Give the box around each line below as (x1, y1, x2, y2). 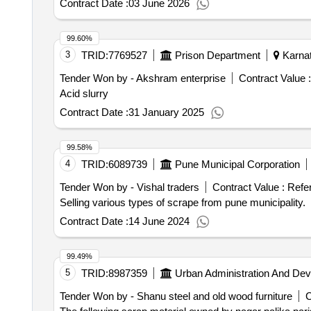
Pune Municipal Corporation (174, 158, 300, 170)
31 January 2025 (128, 106, 204, 118)
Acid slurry (59, 87, 108, 99)
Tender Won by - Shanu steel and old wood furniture (59, 290, 292, 302)
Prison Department (174, 49, 260, 61)
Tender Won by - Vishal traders (59, 181, 199, 193)
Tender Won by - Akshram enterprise (59, 72, 226, 84)
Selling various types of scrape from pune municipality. (59, 196, 305, 208)
